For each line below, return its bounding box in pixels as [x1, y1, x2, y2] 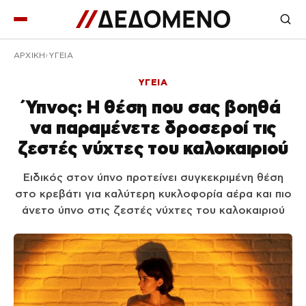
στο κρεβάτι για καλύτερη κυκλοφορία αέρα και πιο [14, 188, 292, 199]
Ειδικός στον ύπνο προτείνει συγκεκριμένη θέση [23, 171, 283, 183]
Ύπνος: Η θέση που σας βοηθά [25, 97, 281, 117]
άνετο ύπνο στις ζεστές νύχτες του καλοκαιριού [21, 204, 285, 216]
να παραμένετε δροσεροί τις [29, 117, 277, 137]
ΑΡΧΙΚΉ [14, 51, 46, 59]
